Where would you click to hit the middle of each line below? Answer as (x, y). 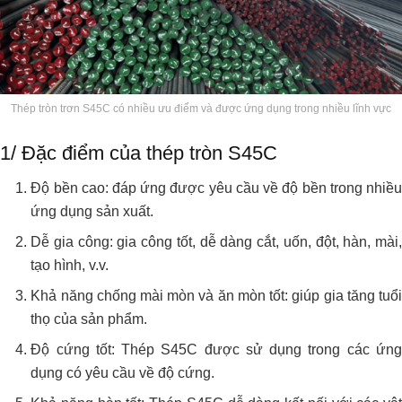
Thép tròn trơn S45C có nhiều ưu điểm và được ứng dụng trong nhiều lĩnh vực (201, 109)
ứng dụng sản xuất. (92, 211)
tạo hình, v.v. (70, 265)
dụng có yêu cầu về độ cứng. (123, 372)
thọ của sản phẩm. (89, 319)
